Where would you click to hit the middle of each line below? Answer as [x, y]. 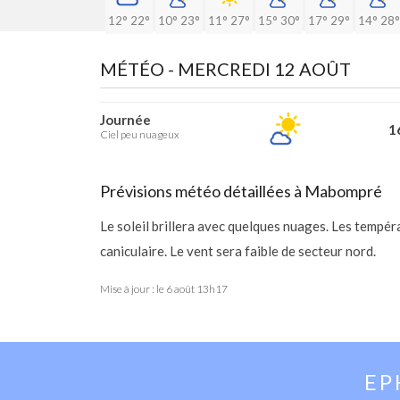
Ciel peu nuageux [140, 134]
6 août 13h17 [197, 289]
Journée [125, 120]
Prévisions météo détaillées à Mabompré [241, 191]
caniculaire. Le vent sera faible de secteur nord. [238, 251]
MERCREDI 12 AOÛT [264, 69]
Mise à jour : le [133, 289]
